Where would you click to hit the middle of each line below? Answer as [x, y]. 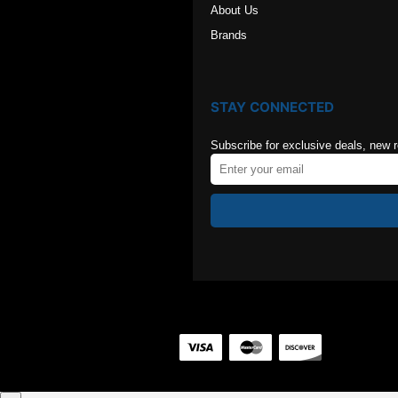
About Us [235, 10]
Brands [229, 35]
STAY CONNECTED [272, 107]
